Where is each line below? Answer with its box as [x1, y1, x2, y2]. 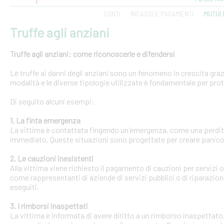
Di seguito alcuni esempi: [10, 96, 97, 106]
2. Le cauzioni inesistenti [10, 153, 93, 163]
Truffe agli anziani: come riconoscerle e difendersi [10, 49, 175, 58]
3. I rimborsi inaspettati [10, 201, 88, 210]
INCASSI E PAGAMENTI [130, 10, 193, 18]
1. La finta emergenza [10, 115, 80, 125]
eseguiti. [10, 182, 39, 191]
